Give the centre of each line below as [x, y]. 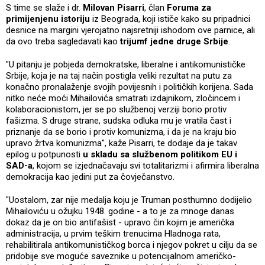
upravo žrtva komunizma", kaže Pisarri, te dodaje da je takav [122, 143]
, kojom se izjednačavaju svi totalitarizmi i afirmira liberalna [146, 166]
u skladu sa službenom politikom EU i [160, 155]
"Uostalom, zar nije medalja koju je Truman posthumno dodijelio [129, 200]
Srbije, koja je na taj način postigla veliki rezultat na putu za [119, 76]
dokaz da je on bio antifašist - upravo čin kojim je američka [120, 223]
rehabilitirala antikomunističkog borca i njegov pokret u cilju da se [132, 245]
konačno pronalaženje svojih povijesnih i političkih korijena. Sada [130, 87]
